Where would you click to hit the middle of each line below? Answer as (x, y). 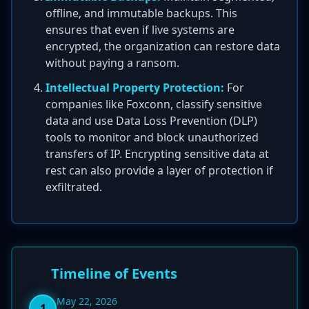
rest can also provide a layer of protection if (159, 170)
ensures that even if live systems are (140, 30)
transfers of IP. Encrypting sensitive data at (157, 154)
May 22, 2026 (87, 301)
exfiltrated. (74, 187)
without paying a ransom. (112, 63)
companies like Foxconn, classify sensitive (154, 104)
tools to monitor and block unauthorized (152, 137)
